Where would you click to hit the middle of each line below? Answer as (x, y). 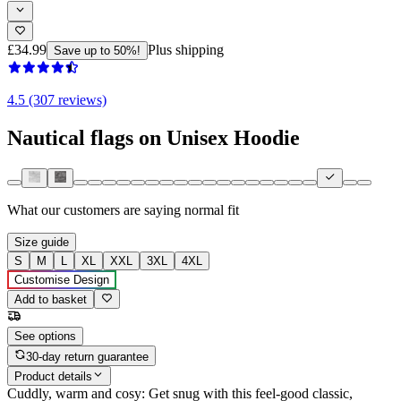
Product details (53, 377)
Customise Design (62, 280)
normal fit (212, 210)
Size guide (42, 243)
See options (45, 337)
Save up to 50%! (97, 50)
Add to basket (51, 300)
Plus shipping (186, 49)
